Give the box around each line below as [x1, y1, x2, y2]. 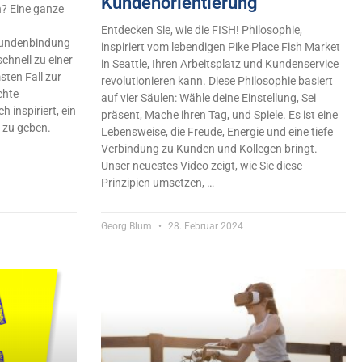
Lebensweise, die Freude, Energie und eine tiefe [100, 125, 333, 139]
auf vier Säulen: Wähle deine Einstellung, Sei [100, 91, 316, 105]
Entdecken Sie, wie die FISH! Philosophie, [100, 23, 302, 37]
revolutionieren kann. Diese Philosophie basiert [100, 74, 333, 88]
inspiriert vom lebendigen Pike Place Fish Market [100, 40, 340, 54]
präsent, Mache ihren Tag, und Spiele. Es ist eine [100, 108, 338, 122]
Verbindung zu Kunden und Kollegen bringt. [100, 142, 318, 156]
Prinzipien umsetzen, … [100, 176, 214, 190]
